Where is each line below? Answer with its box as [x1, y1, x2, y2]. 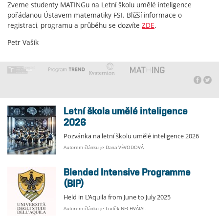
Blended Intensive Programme [64, 167, 69, 178]
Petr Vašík [7, 37, 39, 47]
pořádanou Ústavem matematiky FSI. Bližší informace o [7, 10, 182, 20]
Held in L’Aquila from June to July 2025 [64, 193, 171, 202]
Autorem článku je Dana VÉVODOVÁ [64, 144, 144, 151]
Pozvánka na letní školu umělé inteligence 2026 [64, 132, 199, 141]
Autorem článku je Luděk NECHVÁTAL [64, 205, 146, 212]
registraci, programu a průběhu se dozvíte [7, 20, 142, 30]
